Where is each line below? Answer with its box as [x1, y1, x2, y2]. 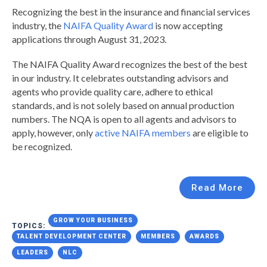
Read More [191, 182, 243, 193]
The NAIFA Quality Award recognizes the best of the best [12, 58, 247, 70]
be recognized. [12, 140, 72, 152]
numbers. [12, 113, 51, 125]
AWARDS [190, 232, 219, 240]
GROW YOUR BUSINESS [53, 216, 133, 223]
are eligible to [191, 126, 249, 138]
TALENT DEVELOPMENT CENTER [17, 232, 126, 240]
